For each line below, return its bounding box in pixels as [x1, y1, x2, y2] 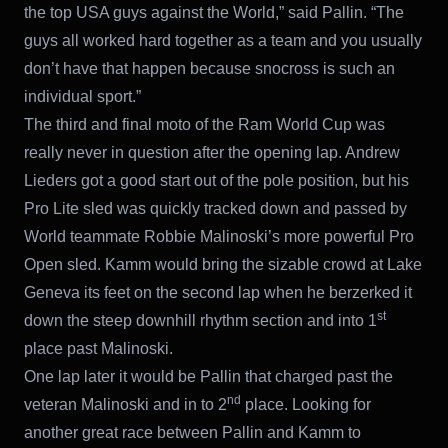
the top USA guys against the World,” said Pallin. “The [24, 3, 404, 21]
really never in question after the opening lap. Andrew [24, 143, 400, 161]
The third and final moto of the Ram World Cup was [24, 115, 385, 133]
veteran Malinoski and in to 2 [24, 395, 227, 413]
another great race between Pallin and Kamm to [24, 423, 361, 441]
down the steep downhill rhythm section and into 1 [24, 311, 377, 329]
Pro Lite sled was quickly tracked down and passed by [24, 199, 407, 217]
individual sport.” [24, 87, 141, 105]
